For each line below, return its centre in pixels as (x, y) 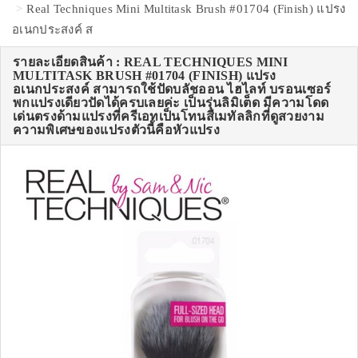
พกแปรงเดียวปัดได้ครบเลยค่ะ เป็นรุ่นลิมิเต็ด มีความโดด (171, 103)
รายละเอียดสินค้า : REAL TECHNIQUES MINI (151, 62)
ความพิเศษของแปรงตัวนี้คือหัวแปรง (116, 130)
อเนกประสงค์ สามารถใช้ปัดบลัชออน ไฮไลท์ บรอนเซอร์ (172, 89)
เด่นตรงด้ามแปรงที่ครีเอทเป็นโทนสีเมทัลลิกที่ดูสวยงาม (169, 117)
